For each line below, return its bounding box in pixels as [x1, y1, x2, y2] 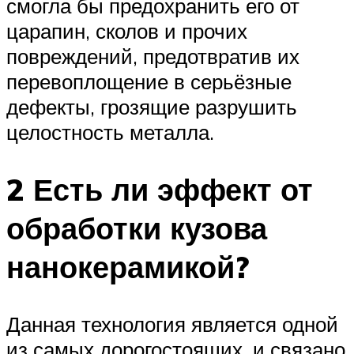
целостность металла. [6, 119, 214, 145]
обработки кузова [6, 208, 267, 247]
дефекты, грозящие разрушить [6, 94, 297, 120]
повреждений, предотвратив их [6, 43, 299, 70]
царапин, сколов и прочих [6, 18, 247, 44]
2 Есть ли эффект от [6, 169, 313, 209]
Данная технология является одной [6, 311, 338, 337]
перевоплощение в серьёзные [6, 69, 292, 95]
